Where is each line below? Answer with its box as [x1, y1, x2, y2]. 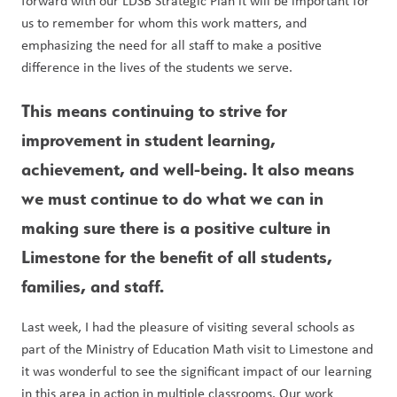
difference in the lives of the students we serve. [21, 58, 296, 76]
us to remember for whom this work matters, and [21, 13, 307, 32]
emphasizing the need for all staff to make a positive [21, 35, 322, 54]
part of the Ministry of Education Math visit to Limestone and [21, 339, 373, 358]
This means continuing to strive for [21, 100, 287, 121]
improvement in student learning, [21, 129, 276, 151]
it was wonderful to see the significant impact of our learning [21, 362, 372, 380]
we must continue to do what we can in [21, 188, 323, 209]
